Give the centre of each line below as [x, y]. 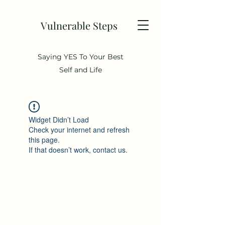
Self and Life [80, 70]
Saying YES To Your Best [80, 57]
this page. [44, 140]
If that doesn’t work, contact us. [78, 150]
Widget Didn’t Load [59, 120]
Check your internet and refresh [79, 130]
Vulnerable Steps [80, 25]
